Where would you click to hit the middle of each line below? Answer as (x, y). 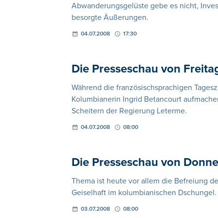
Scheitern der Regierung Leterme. (129, 111)
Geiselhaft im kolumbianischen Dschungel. (144, 193)
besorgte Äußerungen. (110, 18)
